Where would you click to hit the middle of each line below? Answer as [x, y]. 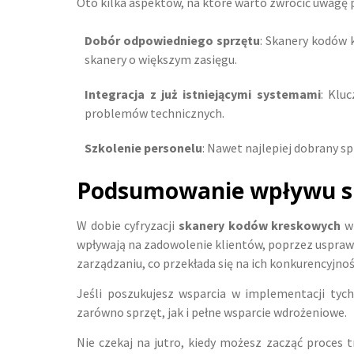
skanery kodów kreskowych [260, 225]
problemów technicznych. [154, 113]
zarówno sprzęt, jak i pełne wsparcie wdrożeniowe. [212, 312]
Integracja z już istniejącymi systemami [203, 94]
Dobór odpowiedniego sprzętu [173, 40]
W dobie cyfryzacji [128, 225]
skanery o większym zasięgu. [161, 59]
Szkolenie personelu [143, 148]
